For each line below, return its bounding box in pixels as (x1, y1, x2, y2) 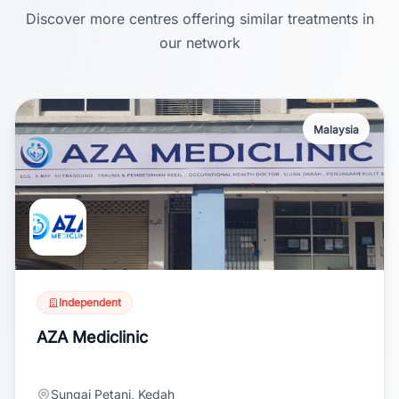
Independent (59, 296, 121, 309)
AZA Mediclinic (37, 328, 148, 346)
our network (159, 34, 240, 52)
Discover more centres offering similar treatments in (25, 10, 374, 28)
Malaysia (313, 123, 359, 136)
